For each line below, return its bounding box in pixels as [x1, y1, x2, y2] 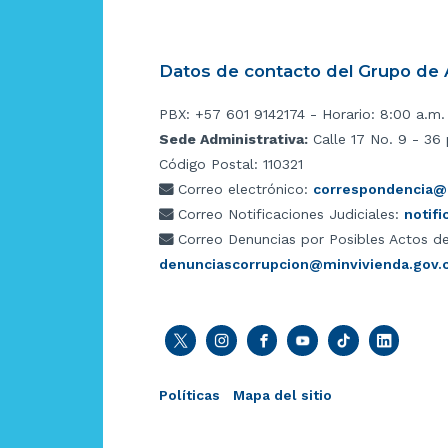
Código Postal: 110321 [159, 156, 303, 173]
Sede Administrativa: [159, 131, 308, 148]
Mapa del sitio [225, 386, 332, 403]
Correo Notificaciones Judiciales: [173, 206, 404, 223]
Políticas [159, 386, 220, 403]
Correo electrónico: [173, 181, 313, 198]
